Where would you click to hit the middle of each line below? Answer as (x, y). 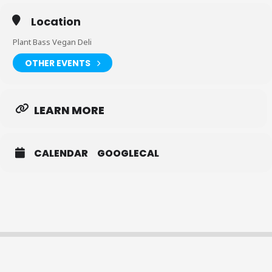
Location (56, 22)
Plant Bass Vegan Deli (52, 42)
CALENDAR (61, 153)
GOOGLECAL (128, 153)
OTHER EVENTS (58, 63)
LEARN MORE (69, 110)
